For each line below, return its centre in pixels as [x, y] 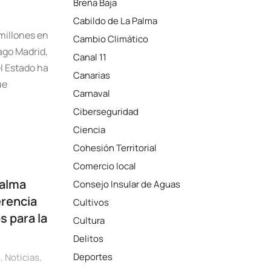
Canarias [92, 75]
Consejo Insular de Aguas [127, 184]
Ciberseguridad [106, 112]
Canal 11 [90, 57]
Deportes [93, 257]
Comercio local [105, 166]
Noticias [22, 257]
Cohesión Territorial [115, 148]
